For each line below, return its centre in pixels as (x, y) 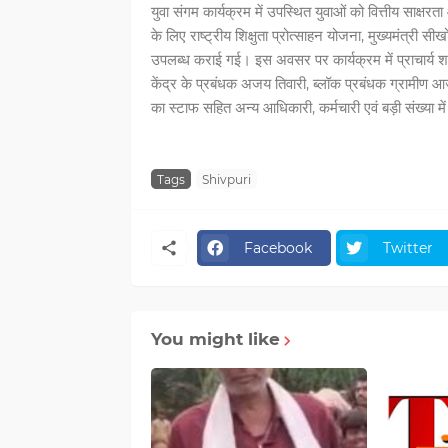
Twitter (407, 247)
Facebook (277, 247)
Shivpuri (226, 179)
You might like (215, 339)
